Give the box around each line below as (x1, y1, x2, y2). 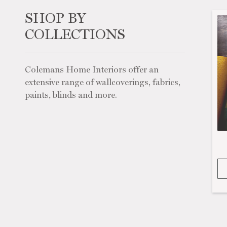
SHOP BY (24, 10, 86, 26)
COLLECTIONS (24, 26, 125, 43)
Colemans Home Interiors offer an (24, 64, 159, 74)
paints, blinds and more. (24, 90, 117, 100)
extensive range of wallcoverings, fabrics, (24, 77, 180, 87)
